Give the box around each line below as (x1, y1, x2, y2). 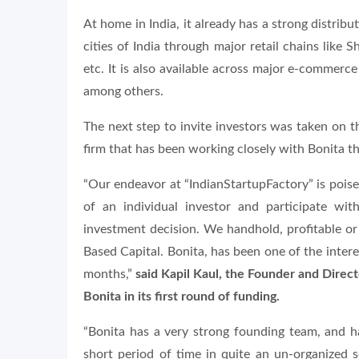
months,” (83, 268, 135, 280)
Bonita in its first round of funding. (83, 290, 280, 303)
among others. (83, 85, 163, 98)
